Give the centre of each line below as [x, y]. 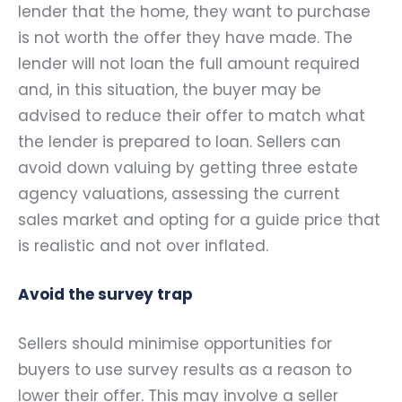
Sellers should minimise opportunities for [175, 343]
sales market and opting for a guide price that [199, 219]
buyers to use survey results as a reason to [185, 369]
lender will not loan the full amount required [189, 63]
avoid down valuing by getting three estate [188, 167]
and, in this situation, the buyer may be [170, 89]
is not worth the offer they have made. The [185, 37]
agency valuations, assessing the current [179, 193]
